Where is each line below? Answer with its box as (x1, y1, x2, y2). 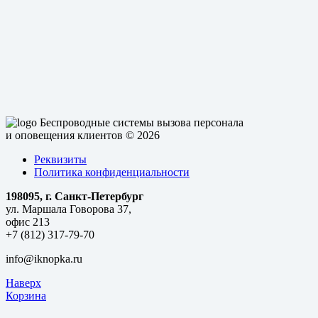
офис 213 (6, 216, 50, 229)
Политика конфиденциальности (34, 166, 190, 179)
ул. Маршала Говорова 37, (6, 203, 131, 216)
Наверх (6, 277, 41, 290)
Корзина (6, 290, 46, 302)
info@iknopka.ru (6, 253, 82, 265)
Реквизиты (34, 153, 87, 166)
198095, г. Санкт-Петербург (6, 190, 143, 203)
